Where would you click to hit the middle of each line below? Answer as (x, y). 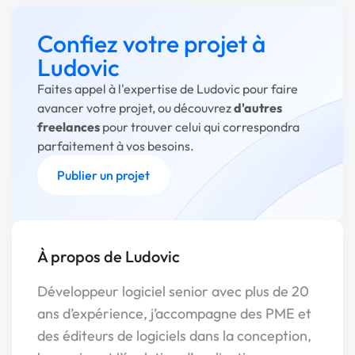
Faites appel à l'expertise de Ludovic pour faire (168, 89)
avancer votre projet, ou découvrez (136, 108)
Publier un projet (103, 175)
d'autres (258, 108)
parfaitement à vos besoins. (116, 146)
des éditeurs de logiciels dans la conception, (174, 336)
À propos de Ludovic (109, 256)
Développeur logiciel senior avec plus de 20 (173, 291)
